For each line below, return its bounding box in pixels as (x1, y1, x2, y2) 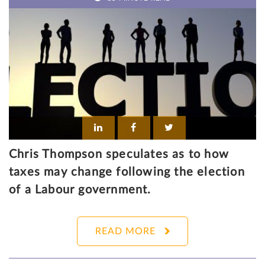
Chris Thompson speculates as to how (9, 148, 230, 161)
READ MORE (95, 227, 156, 237)
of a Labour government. (9, 184, 151, 196)
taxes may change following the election (9, 166, 245, 179)
